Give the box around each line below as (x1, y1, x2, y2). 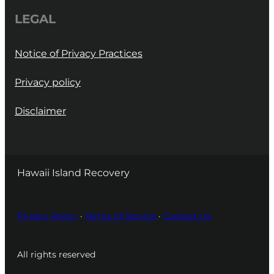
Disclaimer (15, 105, 66, 117)
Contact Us (163, 210, 211, 221)
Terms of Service (85, 210, 156, 221)
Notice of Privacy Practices (15, 48, 143, 59)
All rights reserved (17, 250, 95, 260)
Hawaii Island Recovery (17, 167, 130, 179)
